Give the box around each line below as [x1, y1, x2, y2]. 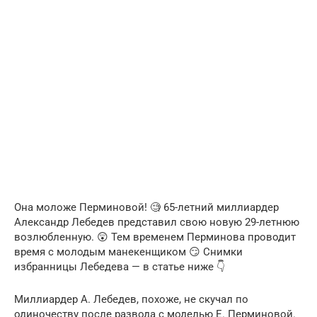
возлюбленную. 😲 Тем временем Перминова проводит [14, 230, 296, 243]
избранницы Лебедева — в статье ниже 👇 [14, 260, 225, 273]
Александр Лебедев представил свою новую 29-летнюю [14, 215, 299, 229]
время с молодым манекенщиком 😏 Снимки [14, 245, 243, 258]
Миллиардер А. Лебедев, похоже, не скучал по [14, 292, 248, 306]
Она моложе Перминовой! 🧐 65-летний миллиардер [14, 200, 279, 214]
